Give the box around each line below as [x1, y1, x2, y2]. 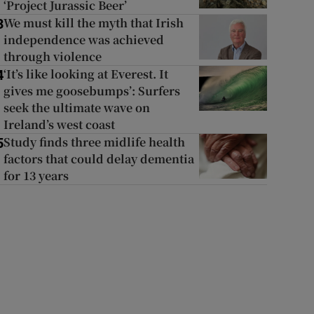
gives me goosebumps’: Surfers [3, 83, 180, 99]
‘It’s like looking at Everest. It [3, 66, 168, 82]
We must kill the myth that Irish [3, 15, 184, 31]
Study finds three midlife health [3, 134, 185, 150]
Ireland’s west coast [3, 116, 115, 132]
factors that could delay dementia [3, 151, 194, 167]
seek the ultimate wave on [3, 100, 150, 116]
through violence [3, 48, 102, 64]
